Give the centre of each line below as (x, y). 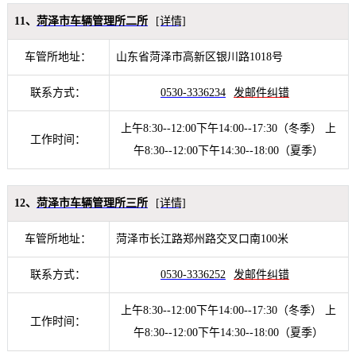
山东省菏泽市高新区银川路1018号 (199, 57)
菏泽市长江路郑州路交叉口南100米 (202, 239)
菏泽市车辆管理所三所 (92, 203)
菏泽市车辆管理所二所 (92, 21)
